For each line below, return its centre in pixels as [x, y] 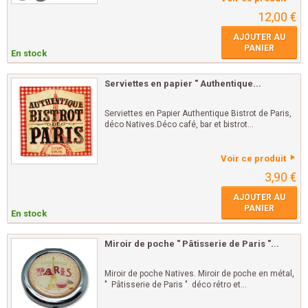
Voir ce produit [253, 159]
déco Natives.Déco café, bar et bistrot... [179, 125]
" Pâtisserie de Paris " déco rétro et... [176, 285]
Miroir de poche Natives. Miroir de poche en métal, [199, 274]
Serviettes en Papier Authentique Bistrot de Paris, [198, 114]
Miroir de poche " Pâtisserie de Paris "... [192, 244]
